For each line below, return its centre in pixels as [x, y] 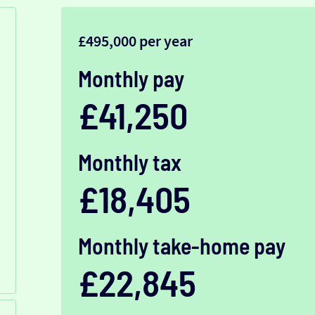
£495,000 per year [135, 41]
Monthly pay [131, 78]
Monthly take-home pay [181, 246]
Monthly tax [129, 162]
